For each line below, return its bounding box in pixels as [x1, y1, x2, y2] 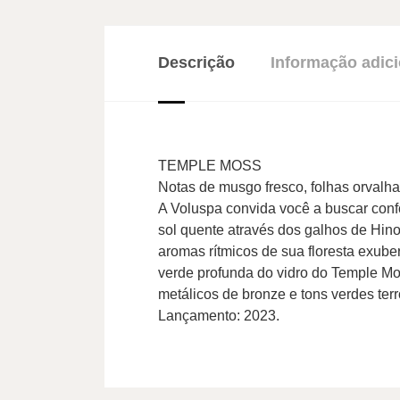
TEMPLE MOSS [158, 157, 262, 173]
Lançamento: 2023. [158, 307, 279, 323]
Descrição [158, 53, 235, 71]
